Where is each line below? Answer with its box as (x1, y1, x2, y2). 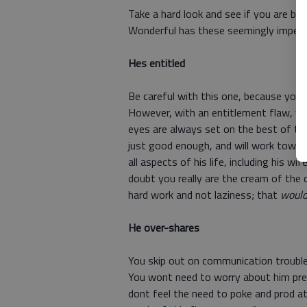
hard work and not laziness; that (128, 186, 280, 203)
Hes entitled (128, 55, 185, 71)
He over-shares (128, 219, 199, 236)
